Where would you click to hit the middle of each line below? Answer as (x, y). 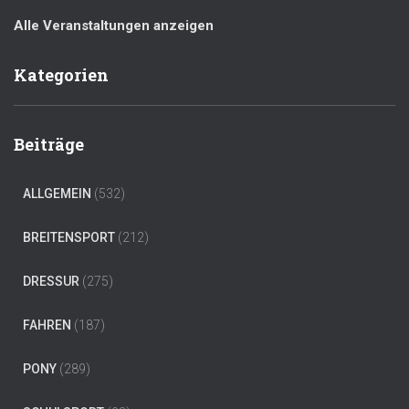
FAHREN (47, 325)
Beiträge (49, 145)
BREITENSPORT (69, 238)
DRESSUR (51, 282)
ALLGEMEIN (57, 194)
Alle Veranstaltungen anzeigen (114, 26)
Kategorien (61, 75)
